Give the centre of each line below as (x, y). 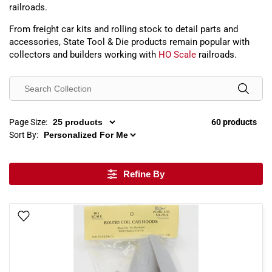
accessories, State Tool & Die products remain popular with (129, 42)
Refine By (144, 174)
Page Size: (28, 122)
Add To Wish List (66, 217)
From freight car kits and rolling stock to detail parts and (124, 29)
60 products (234, 122)
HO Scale (177, 55)
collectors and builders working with (84, 55)
